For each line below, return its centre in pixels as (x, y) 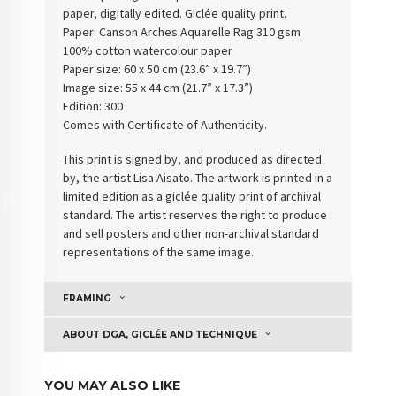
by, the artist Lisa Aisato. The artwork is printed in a (198, 177)
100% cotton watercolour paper (148, 51)
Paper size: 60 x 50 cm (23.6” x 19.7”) (157, 69)
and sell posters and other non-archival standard (191, 233)
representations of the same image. (159, 251)
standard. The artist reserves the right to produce (195, 214)
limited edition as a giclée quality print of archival (192, 196)
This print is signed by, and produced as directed (193, 159)
